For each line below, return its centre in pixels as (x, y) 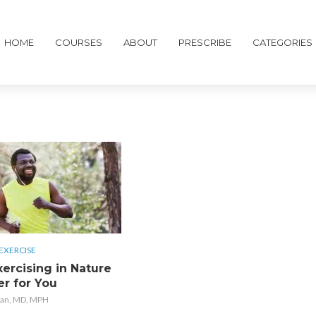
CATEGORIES (282, 42)
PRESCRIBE (205, 42)
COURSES (78, 42)
